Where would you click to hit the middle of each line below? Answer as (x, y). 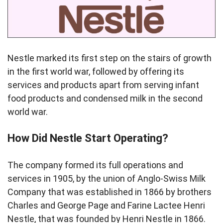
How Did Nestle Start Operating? (88, 138)
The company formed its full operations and (95, 165)
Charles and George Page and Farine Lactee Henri (106, 205)
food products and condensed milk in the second (105, 98)
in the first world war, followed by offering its (96, 71)
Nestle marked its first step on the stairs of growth (110, 58)
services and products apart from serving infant (103, 85)
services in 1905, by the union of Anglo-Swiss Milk (107, 178)
